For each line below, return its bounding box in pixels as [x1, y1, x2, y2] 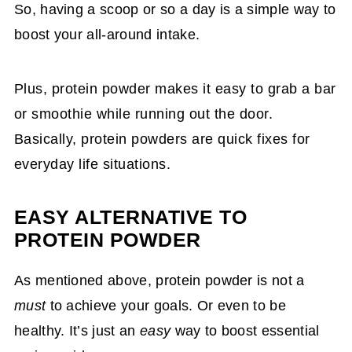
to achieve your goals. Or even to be [46, 297, 287, 313]
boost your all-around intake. [13, 26, 200, 42]
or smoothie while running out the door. [13, 105, 273, 122]
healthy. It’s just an [13, 322, 140, 339]
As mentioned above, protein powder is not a [13, 272, 305, 288]
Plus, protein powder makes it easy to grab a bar [13, 80, 336, 97]
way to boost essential [170, 322, 320, 339]
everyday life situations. [13, 156, 171, 172]
